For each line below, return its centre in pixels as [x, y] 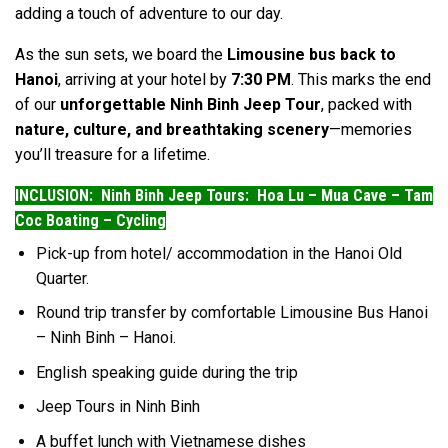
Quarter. [62, 278]
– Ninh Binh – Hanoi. [105, 338]
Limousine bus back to [311, 54]
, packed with [366, 104]
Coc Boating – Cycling [90, 220]
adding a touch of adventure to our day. [149, 13]
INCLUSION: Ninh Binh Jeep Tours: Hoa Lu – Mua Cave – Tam [224, 195]
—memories [370, 129]
